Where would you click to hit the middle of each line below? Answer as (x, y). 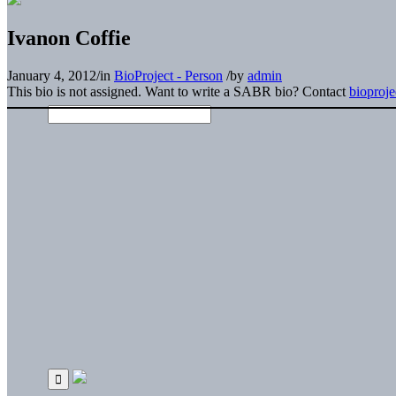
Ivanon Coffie (69, 38)
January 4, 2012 (52, 75)
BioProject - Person (168, 75)
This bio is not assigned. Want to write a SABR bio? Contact (178, 91)
